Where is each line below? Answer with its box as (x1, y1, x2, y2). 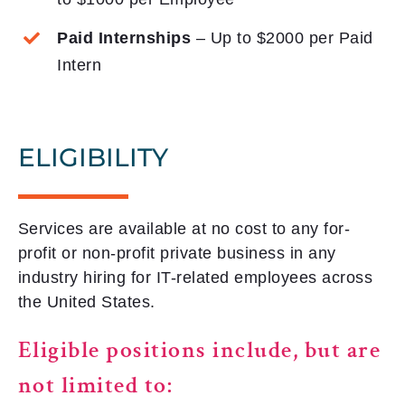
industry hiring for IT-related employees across (17, 268, 373, 287)
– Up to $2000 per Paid (191, 28, 373, 47)
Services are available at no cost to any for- (17, 220, 351, 239)
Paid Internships (57, 28, 192, 47)
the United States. (17, 293, 155, 312)
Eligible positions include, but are (17, 334, 381, 366)
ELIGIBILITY (17, 142, 168, 174)
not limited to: (17, 370, 174, 401)
